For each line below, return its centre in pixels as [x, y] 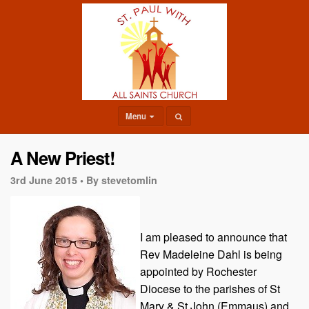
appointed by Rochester [198, 271]
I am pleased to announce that [213, 237]
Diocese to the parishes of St [210, 288]
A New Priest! [63, 158]
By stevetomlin [122, 180]
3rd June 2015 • [47, 180]
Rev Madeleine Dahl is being [211, 254]
